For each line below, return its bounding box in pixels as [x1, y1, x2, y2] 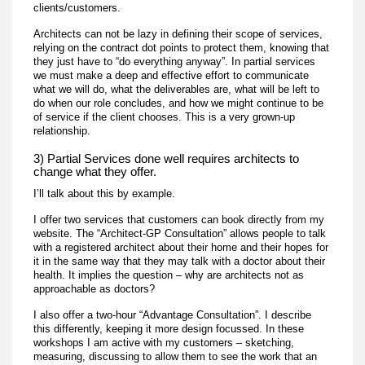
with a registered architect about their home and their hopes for [33, 240, 329, 253]
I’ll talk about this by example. [33, 187, 176, 200]
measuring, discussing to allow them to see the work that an [33, 350, 318, 363]
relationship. [33, 124, 91, 137]
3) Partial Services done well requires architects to [33, 151, 300, 165]
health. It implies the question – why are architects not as [33, 268, 305, 281]
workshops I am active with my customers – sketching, [33, 336, 295, 349]
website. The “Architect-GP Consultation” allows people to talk [33, 226, 327, 240]
